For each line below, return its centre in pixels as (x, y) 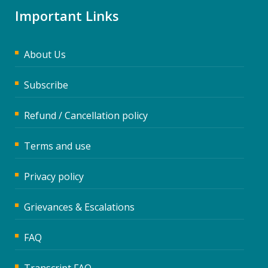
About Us (45, 54)
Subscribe (46, 85)
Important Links (67, 15)
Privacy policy (54, 176)
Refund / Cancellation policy (86, 115)
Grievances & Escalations (79, 207)
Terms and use (57, 146)
